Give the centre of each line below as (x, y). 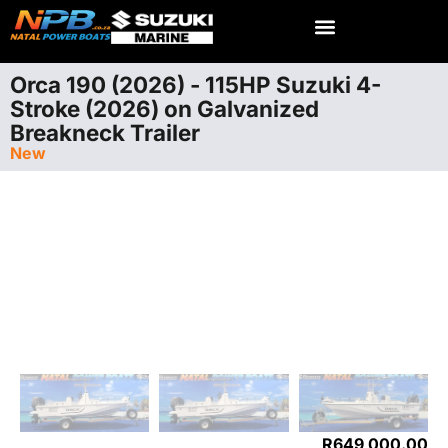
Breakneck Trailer (105, 132)
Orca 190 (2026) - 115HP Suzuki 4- (195, 84)
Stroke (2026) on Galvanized (164, 108)
